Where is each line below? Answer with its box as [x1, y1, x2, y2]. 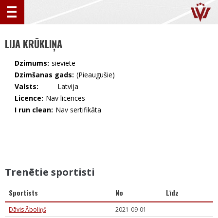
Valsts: [15, 82, 38, 91]
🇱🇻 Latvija [41, 83, 78, 91]
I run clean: [15, 105, 53, 114]
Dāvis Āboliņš [9, 205, 46, 214]
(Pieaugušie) [76, 70, 115, 79]
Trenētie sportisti [5, 165, 95, 179]
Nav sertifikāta [55, 105, 101, 114]
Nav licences [46, 93, 85, 103]
